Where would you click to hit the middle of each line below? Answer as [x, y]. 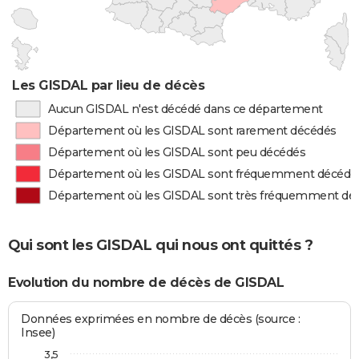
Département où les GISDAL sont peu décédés [177, 152]
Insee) [38, 333]
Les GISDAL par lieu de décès [109, 85]
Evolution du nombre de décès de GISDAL [146, 282]
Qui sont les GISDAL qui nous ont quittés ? [160, 246]
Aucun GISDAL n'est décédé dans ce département [185, 109]
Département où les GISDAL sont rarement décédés [192, 131]
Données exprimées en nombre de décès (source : [161, 319]
